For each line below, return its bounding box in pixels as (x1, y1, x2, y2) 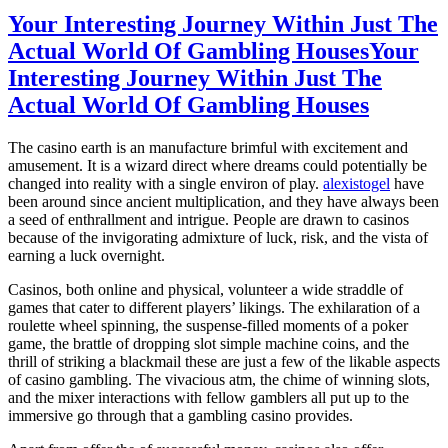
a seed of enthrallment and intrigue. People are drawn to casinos (8, 210, 409, 228)
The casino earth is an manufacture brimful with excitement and (8, 138, 408, 156)
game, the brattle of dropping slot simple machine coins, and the (8, 334, 409, 352)
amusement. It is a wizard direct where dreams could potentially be (8, 156, 427, 174)
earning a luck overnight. (8, 246, 165, 264)
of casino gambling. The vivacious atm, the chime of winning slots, (8, 370, 430, 388)
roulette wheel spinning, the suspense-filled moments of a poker (8, 316, 408, 334)
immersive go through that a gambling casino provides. (8, 406, 353, 424)
